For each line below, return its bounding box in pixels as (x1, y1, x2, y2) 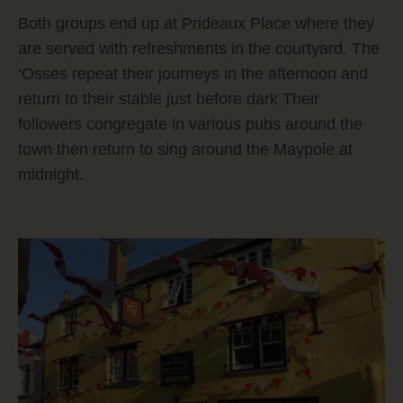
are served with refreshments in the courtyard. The (18, 40, 380, 58)
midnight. (18, 166, 84, 184)
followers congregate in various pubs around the (18, 115, 363, 134)
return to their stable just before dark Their (18, 90, 319, 109)
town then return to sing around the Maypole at (18, 140, 353, 159)
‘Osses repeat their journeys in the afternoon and (18, 65, 368, 84)
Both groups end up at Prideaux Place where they (18, 14, 374, 33)
